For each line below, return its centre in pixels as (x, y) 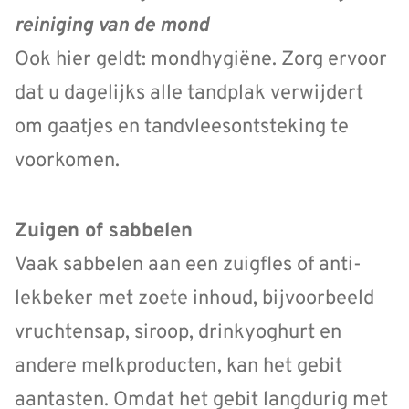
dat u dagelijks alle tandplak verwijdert (189, 94)
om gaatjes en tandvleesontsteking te (182, 128)
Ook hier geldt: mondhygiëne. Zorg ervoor (201, 60)
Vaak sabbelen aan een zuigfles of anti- (188, 265)
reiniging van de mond (112, 26)
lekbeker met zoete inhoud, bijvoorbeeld (194, 299)
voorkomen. (67, 162)
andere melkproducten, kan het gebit (178, 366)
